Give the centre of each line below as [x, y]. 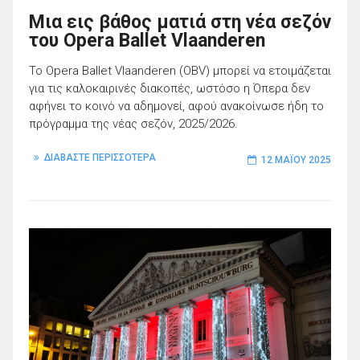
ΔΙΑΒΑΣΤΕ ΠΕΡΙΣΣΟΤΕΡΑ [100, 158]
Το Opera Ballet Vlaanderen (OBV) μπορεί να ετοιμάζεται [180, 70]
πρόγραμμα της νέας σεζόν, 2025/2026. [133, 123]
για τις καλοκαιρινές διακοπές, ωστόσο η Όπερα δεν [170, 88]
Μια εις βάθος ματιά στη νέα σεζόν [180, 22]
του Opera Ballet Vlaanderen [147, 40]
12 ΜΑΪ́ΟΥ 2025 [296, 160]
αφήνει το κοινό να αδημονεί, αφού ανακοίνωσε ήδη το [176, 106]
